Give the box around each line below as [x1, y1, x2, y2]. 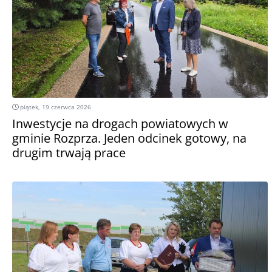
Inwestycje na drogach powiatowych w [12, 115, 228, 132]
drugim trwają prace [12, 144, 126, 161]
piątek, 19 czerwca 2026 [18, 102, 91, 111]
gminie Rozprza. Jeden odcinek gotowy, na [12, 129, 246, 146]
